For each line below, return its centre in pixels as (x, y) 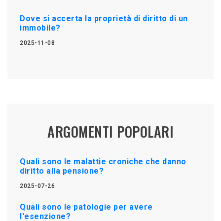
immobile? (40, 28)
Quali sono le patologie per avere (86, 207)
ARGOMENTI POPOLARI (110, 131)
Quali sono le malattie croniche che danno (103, 161)
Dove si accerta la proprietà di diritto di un (104, 18)
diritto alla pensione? (62, 171)
